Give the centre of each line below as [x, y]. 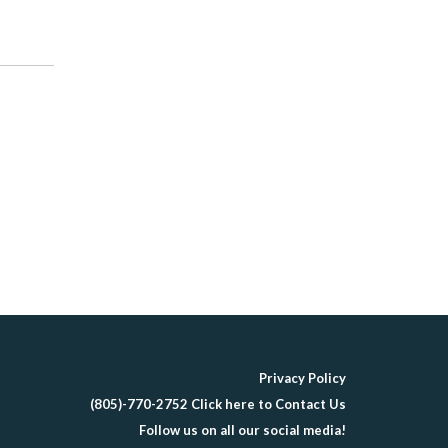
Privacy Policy [302, 378]
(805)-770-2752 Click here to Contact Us [218, 404]
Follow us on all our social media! [242, 430]
